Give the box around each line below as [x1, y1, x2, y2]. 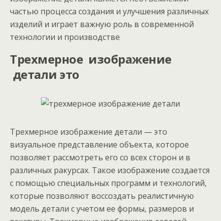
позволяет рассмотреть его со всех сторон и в [10, 152, 190, 163]
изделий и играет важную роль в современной [10, 19, 194, 30]
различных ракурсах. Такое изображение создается [10, 165, 210, 176]
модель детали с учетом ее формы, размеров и [10, 203, 194, 214]
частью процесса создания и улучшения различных [10, 6, 209, 17]
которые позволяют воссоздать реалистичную [10, 190, 194, 201]
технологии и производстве [10, 32, 120, 42]
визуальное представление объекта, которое [10, 139, 189, 150]
